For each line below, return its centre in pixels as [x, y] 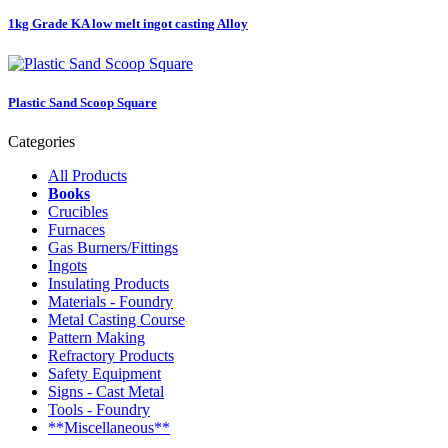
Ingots [67, 265]
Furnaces [76, 229]
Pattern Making [96, 337]
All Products [87, 175]
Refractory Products [111, 355]
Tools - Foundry [99, 409]
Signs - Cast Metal [106, 391]
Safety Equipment [104, 373]
